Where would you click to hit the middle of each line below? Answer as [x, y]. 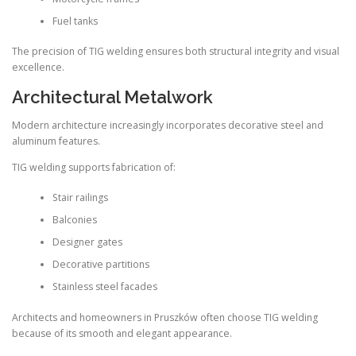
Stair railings [80, 198]
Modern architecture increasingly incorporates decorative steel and [168, 125]
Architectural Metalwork [112, 97]
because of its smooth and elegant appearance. [122, 333]
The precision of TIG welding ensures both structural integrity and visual [176, 52]
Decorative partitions [101, 265]
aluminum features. [56, 141]
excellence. [38, 68]
